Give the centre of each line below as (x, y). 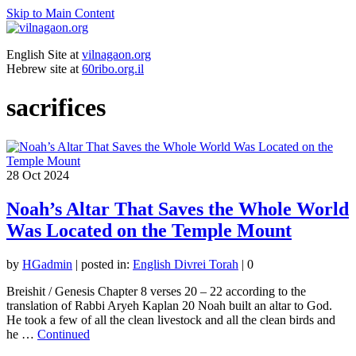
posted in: (107, 264)
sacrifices (56, 108)
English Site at (44, 54)
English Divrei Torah (186, 264)
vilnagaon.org (116, 54)
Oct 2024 (44, 175)
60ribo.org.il (113, 69)
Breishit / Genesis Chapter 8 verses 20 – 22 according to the (156, 291)
